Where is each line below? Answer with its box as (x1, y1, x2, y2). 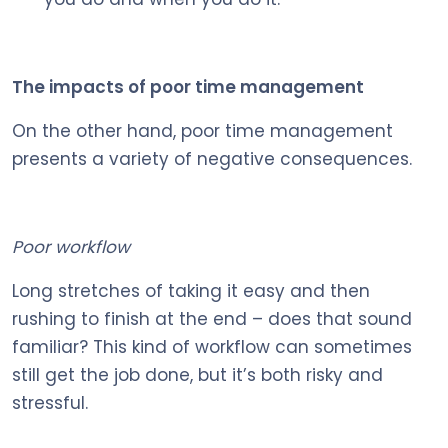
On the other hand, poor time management (12, 118, 393, 143)
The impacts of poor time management (12, 74, 364, 99)
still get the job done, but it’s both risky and (12, 362, 383, 387)
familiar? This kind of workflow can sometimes (12, 334, 412, 359)
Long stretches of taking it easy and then (12, 278, 370, 303)
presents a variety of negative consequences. (12, 146, 412, 171)
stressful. (12, 390, 88, 415)
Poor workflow (12, 234, 130, 259)
